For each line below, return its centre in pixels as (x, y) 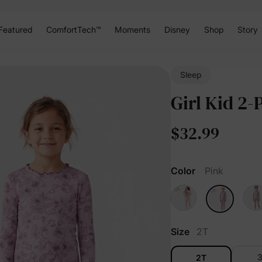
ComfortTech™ (73, 29)
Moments (132, 29)
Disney (177, 29)
